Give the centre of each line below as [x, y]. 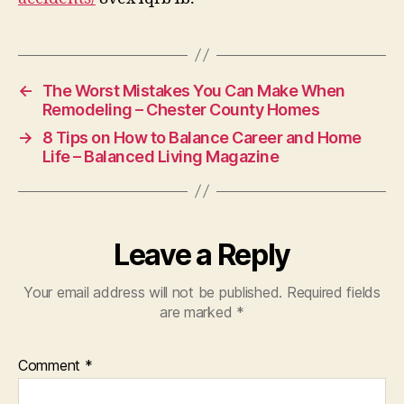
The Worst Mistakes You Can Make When [193, 90]
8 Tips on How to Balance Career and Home [202, 137]
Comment [51, 365]
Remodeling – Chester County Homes [181, 109]
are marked [198, 312]
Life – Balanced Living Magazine [161, 156]
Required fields [333, 292]
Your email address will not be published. [153, 292]
